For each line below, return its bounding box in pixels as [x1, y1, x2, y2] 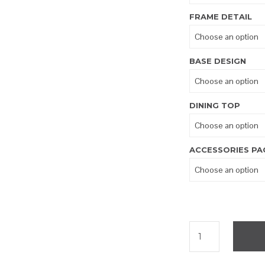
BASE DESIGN [189, 56, 247, 66]
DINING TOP [189, 101, 241, 111]
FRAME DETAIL [189, 12, 253, 22]
